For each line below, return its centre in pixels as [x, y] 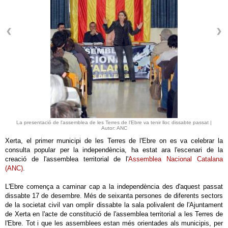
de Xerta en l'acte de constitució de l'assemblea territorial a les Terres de [114, 214]
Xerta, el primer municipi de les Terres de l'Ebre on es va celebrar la [114, 141]
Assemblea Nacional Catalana [176, 159]
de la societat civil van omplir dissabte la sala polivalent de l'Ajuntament [114, 205]
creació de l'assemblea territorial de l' [67, 159]
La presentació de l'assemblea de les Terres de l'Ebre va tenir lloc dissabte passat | [114, 122]
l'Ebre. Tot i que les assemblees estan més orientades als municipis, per [114, 223]
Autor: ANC [114, 128]
